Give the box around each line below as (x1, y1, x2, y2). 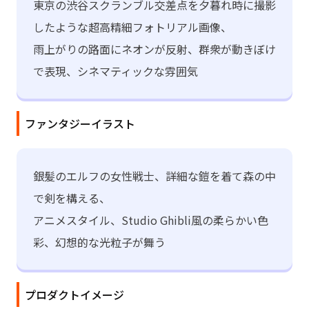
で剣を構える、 (33, 190, 110, 207)
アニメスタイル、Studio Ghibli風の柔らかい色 (33, 212, 268, 229)
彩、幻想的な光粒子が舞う (33, 234, 166, 251)
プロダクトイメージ (25, 286, 124, 303)
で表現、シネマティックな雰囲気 (33, 63, 198, 80)
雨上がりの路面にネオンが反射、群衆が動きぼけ (33, 41, 276, 58)
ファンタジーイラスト (25, 115, 135, 132)
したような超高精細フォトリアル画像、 (33, 19, 232, 36)
